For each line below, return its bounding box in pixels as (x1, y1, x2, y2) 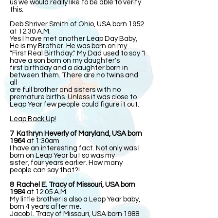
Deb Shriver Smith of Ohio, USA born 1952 (10, 20, 144, 28)
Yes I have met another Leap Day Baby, (10, 35, 137, 42)
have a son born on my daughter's (10, 57, 120, 64)
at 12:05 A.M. (25, 188, 68, 196)
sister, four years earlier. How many (10, 159, 123, 166)
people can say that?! (10, 166, 80, 174)
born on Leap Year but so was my (10, 152, 115, 159)
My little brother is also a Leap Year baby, (10, 196, 140, 203)
